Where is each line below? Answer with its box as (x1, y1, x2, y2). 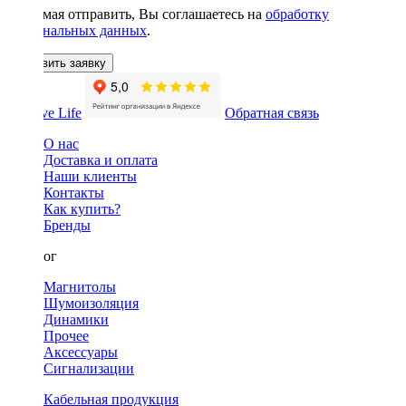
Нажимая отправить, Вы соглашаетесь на (7, 5, 266, 22)
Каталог (7, 247, 57, 264)
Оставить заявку (14, 55, 106, 70)
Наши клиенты (43, 168, 137, 184)
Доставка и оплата (43, 151, 158, 168)
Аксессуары (43, 343, 118, 360)
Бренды (43, 217, 91, 233)
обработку (266, 5, 329, 22)
